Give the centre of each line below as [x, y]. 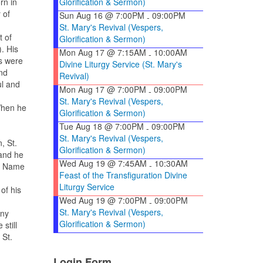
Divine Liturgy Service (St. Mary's [121, 64]
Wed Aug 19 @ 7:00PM [103, 200]
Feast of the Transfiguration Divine [123, 175]
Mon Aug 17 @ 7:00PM [103, 90]
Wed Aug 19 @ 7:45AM [103, 163]
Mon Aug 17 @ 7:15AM [103, 53]
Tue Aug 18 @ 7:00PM [102, 127]
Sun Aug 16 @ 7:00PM [102, 16]
